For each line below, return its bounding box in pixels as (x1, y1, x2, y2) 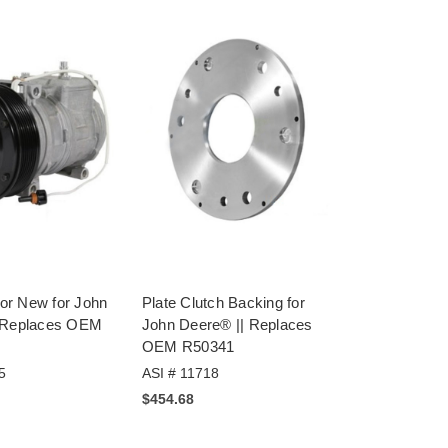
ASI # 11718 (141, 364, 219, 381)
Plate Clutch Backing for (141, 293, 305, 311)
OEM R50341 (141, 337, 235, 355)
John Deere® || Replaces (141, 315, 313, 333)
